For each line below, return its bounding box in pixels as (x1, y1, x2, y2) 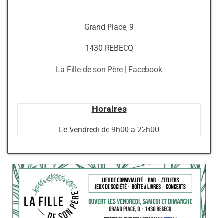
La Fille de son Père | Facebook (56, 65, 162, 74)
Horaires (91, 104, 127, 114)
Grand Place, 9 (84, 22, 134, 32)
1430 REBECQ (85, 44, 133, 53)
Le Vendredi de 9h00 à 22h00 (59, 125, 159, 134)
